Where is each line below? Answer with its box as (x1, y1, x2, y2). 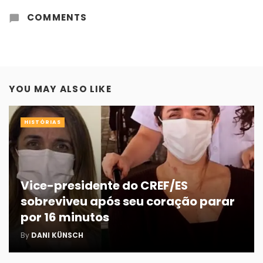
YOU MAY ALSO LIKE (9, 82, 112, 95)
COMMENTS (24, 11, 87, 24)
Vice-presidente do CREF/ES (21, 177, 188, 194)
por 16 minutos (21, 209, 109, 226)
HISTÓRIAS (24, 119, 61, 126)
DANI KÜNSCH (31, 230, 83, 241)
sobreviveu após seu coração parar (21, 193, 235, 210)
